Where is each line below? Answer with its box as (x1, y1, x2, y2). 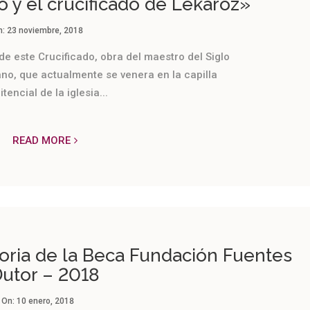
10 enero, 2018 (16, 295, 74, 306)
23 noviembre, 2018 (7, 25, 84, 35)
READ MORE (12, 134, 71, 147)
